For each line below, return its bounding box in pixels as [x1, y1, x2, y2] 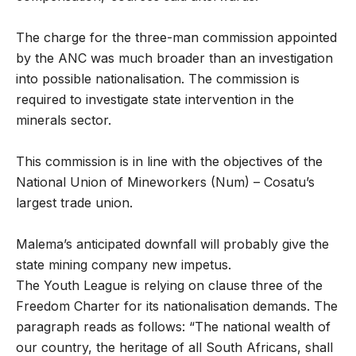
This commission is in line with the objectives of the [16, 153, 323, 169]
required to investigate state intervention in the [16, 91, 294, 107]
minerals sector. [16, 112, 111, 128]
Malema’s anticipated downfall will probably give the [16, 236, 329, 252]
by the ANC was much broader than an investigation [16, 50, 333, 66]
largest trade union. [16, 195, 133, 211]
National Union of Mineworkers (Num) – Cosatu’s [16, 174, 315, 190]
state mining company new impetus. [16, 257, 231, 273]
